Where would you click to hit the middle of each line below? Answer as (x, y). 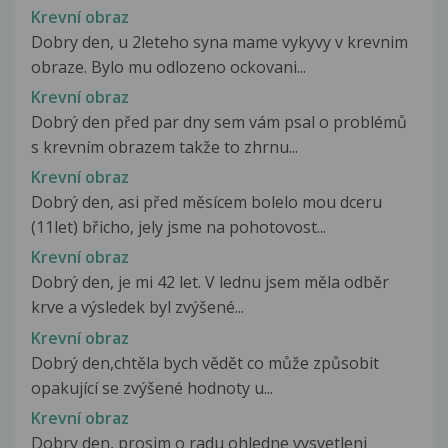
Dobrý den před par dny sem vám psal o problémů (219, 122)
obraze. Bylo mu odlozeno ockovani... (168, 66)
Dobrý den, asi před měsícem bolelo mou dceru (206, 202)
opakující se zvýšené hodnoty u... (152, 387)
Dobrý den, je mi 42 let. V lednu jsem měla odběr (210, 282)
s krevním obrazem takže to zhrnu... (164, 147)
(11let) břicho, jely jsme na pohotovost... (178, 227)
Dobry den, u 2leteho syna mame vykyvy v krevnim (219, 41)
